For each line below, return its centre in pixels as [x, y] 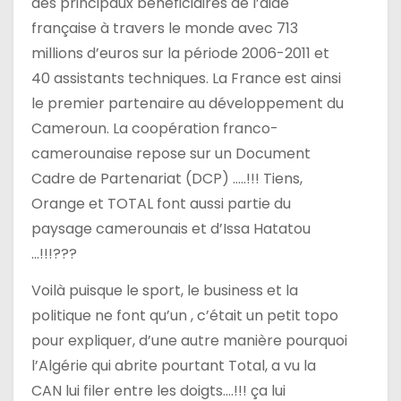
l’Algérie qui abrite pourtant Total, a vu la [174, 366]
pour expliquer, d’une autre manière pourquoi [189, 341]
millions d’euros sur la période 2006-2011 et [180, 54]
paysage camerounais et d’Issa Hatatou [171, 229]
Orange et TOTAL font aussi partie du [161, 204]
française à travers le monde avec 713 [165, 29]
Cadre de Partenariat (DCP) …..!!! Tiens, [167, 179]
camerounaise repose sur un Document [171, 154]
